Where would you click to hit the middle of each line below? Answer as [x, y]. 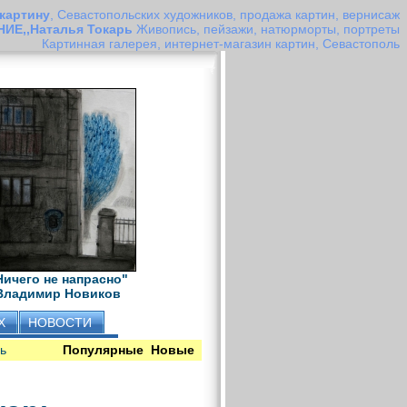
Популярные [104, 350]
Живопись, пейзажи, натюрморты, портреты [268, 29]
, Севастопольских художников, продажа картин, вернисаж [225, 15]
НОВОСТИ [60, 323]
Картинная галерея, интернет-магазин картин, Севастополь [221, 44]
